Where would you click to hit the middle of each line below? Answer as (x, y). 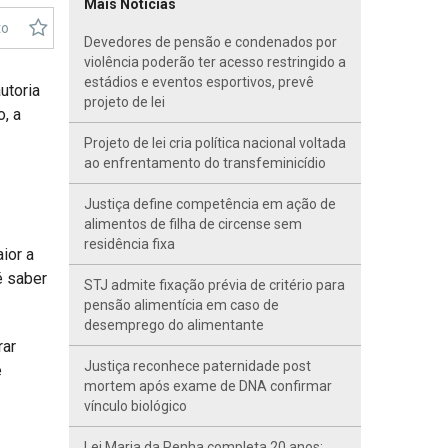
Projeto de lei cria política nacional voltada (214, 143)
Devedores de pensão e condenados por (210, 42)
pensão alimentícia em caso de (181, 305)
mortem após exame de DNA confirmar (207, 386)
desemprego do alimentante (173, 325)
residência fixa (129, 244)
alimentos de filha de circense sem (192, 224)
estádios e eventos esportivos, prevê (198, 82)
